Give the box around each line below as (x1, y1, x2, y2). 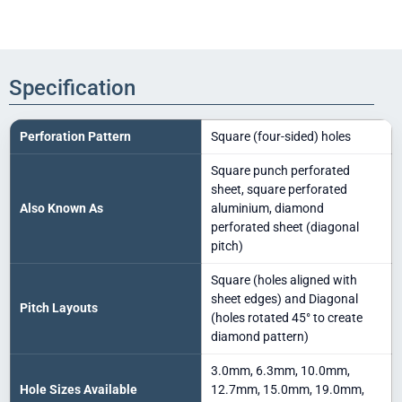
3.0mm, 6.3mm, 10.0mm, (211, 363, 350, 378)
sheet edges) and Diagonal (211, 291, 358, 306)
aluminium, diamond (211, 200, 324, 215)
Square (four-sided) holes (211, 128, 351, 144)
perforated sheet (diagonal (211, 219, 359, 234)
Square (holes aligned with (211, 272, 357, 287)
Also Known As (20, 200, 103, 215)
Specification (9, 74, 135, 100)
